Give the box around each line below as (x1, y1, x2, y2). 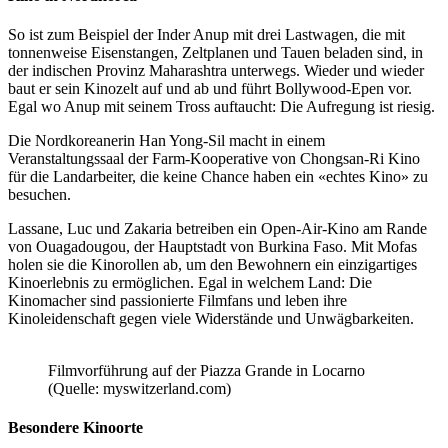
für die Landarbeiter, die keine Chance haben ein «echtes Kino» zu (8, 168, 428, 186)
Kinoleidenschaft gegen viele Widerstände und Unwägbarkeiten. (8, 310, 414, 328)
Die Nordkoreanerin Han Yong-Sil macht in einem (8, 132, 325, 150)
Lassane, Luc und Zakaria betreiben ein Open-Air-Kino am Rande (8, 220, 427, 238)
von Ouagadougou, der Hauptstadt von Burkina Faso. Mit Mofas (8, 238, 417, 256)
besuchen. (8, 186, 71, 204)
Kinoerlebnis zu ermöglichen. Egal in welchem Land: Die (8, 274, 372, 292)
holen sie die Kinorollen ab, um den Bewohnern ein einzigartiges (8, 256, 417, 274)
